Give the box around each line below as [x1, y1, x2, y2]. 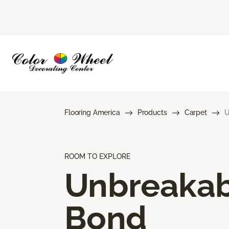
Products [137, 108, 167, 117]
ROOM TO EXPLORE [64, 152, 130, 161]
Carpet [184, 108, 207, 117]
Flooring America [64, 108, 120, 117]
